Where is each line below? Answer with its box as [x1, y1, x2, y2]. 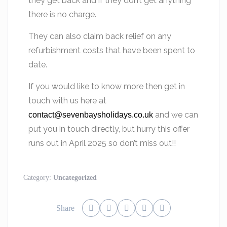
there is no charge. [28, 10, 97, 20]
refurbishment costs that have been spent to [28, 46, 196, 56]
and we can [155, 110, 199, 120]
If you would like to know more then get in [28, 82, 185, 92]
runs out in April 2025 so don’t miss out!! [28, 138, 176, 148]
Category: [23, 174, 54, 182]
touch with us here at [28, 96, 107, 106]
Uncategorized [53, 174, 97, 182]
